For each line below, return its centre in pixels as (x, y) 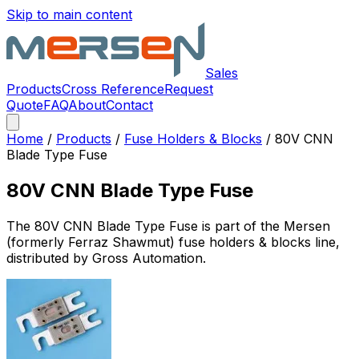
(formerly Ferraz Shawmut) (91, 242)
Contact (129, 105)
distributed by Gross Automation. (106, 258)
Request (189, 89)
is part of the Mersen (264, 226)
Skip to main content (69, 14)
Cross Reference (113, 89)
